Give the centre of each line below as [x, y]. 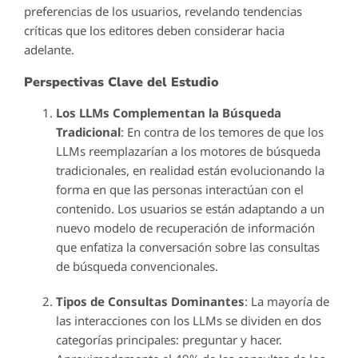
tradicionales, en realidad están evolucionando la [190, 170]
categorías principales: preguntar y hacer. [169, 339]
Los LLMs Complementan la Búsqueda [169, 112]
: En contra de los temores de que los [222, 131]
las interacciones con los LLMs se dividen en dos [189, 320]
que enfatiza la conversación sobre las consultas [188, 247]
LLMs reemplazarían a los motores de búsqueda [188, 151]
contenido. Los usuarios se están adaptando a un [190, 208]
